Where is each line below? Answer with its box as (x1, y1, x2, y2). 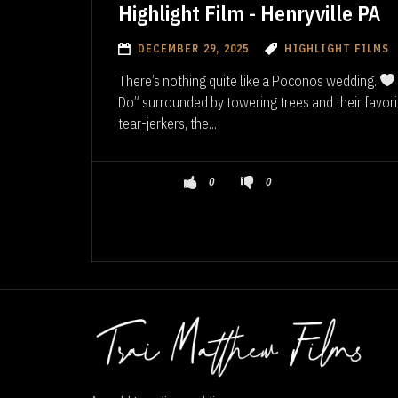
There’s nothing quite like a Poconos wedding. (118, 71, 379, 90)
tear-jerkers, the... (118, 114, 217, 132)
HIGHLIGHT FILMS (284, 41, 390, 55)
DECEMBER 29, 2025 (138, 41, 250, 55)
